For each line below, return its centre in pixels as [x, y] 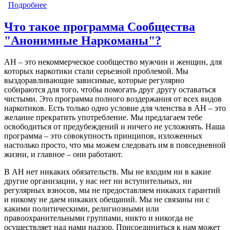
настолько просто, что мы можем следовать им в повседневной [115, 145]
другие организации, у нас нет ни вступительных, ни [98, 181]
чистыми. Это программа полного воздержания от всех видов [113, 99]
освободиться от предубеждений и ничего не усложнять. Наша [114, 127]
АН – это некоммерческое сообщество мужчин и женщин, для [113, 62]
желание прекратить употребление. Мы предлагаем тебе [103, 118]
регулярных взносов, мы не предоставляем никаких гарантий [112, 190]
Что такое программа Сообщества [100, 26]
